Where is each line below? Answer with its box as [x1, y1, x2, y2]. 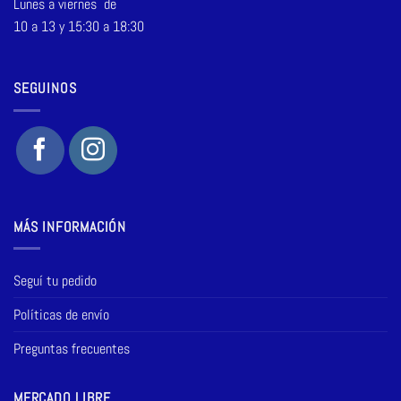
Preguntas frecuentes [13, 339, 130, 359]
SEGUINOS [13, 79, 77, 98]
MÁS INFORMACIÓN [13, 217, 126, 236]
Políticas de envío [13, 305, 109, 325]
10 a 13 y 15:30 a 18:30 [13, 16, 144, 36]
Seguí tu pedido [13, 271, 97, 291]
